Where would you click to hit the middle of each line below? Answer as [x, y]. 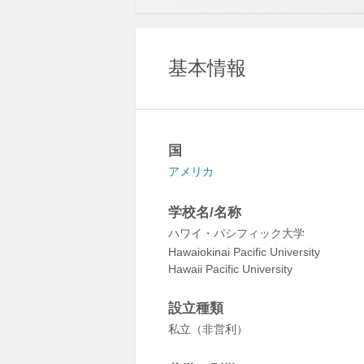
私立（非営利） [208, 329]
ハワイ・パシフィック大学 [236, 233]
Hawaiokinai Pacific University [244, 252]
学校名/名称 [205, 212]
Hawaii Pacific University [230, 269]
